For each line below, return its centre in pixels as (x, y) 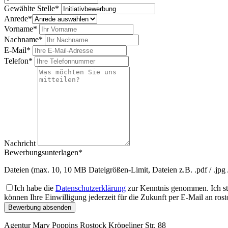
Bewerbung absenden (40, 207)
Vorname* (21, 28)
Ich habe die (35, 188)
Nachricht (20, 143)
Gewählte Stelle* (32, 8)
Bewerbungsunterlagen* (43, 152)
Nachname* (23, 39)
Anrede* (18, 18)
